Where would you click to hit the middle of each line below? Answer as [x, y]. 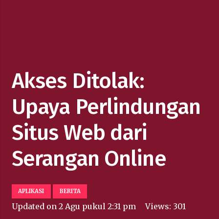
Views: [159, 206]
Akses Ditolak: [78, 80]
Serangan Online [89, 158]
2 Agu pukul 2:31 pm [97, 206]
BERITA [70, 191]
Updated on [35, 206]
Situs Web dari [80, 132]
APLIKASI [31, 191]
